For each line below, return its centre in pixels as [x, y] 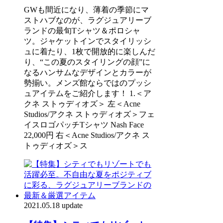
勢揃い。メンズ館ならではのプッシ [88, 83]
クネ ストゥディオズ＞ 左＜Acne [82, 104]
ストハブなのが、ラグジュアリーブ [88, 20]
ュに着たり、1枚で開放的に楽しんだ [90, 51]
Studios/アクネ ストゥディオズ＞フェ [89, 114]
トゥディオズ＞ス [56, 145]
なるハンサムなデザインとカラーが [88, 72]
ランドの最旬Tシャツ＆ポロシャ [82, 30]
